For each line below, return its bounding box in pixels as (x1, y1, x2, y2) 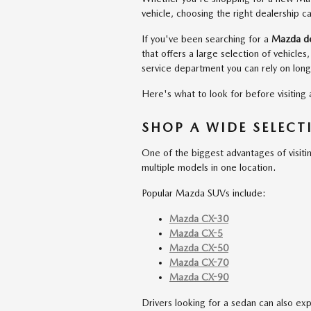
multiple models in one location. (142, 161, 276, 173)
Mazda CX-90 (169, 271, 228, 283)
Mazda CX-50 (169, 242, 228, 253)
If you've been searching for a (142, 33, 271, 44)
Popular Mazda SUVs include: (142, 187, 266, 199)
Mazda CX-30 (169, 212, 228, 224)
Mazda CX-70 (169, 256, 228, 268)
